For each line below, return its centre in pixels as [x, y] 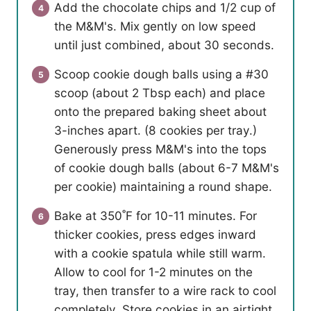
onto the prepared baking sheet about [160, 112]
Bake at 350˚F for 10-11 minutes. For [155, 216]
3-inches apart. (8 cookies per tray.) [155, 131]
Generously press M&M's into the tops [160, 149]
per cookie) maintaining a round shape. [163, 187]
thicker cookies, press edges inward [155, 235]
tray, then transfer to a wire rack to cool [165, 291]
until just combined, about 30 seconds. [164, 45]
